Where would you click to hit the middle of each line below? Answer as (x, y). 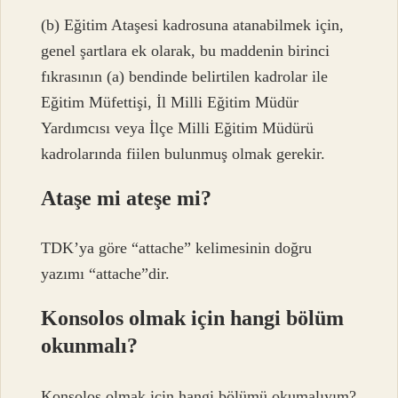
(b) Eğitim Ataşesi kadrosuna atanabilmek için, (193, 24)
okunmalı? (90, 346)
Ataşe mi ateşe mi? (127, 198)
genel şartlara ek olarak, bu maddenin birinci (186, 50)
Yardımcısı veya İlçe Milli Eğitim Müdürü (178, 127)
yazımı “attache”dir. (106, 274)
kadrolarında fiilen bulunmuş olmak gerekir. (183, 153)
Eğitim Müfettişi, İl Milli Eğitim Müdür (170, 102)
